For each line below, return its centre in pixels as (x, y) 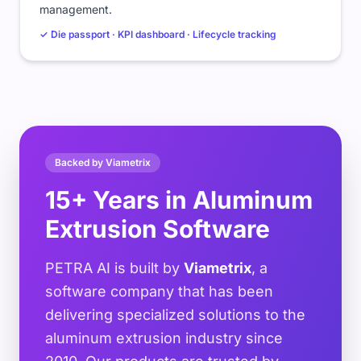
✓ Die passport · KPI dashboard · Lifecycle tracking (158, 35)
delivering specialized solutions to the (175, 315)
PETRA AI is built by (114, 268)
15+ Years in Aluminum (179, 200)
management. (76, 10)
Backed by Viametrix (103, 163)
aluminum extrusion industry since (164, 338)
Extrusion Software (158, 229)
